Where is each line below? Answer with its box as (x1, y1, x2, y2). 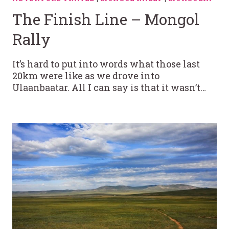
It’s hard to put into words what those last (12, 58, 200, 71)
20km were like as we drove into (12, 70, 159, 82)
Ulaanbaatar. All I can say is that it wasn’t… (12, 81, 206, 94)
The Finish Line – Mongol (12, 9, 199, 30)
